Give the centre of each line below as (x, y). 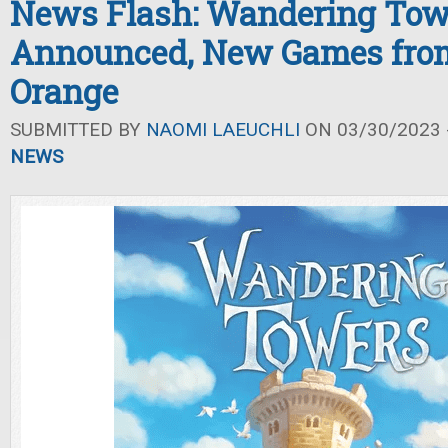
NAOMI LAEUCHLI (223, 129)
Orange (64, 91)
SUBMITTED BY (78, 129)
